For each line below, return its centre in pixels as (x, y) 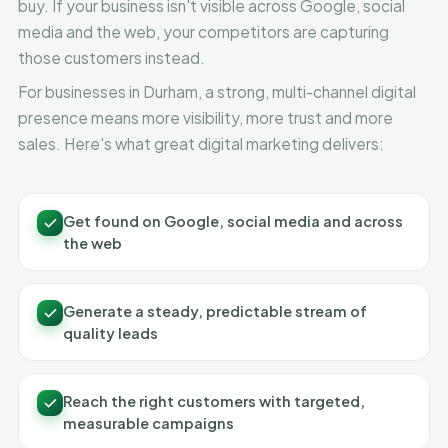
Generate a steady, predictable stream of (215, 311)
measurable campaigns (148, 423)
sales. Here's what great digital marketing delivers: (201, 143)
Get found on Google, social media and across (233, 221)
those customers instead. (111, 57)
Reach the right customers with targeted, (214, 401)
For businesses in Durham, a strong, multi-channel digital (217, 91)
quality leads (110, 333)
